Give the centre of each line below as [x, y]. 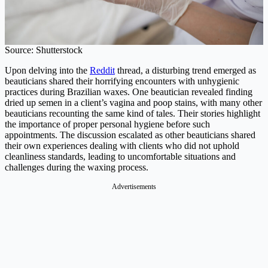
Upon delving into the [47, 71]
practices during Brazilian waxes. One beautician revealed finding [129, 92]
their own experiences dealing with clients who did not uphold [122, 146]
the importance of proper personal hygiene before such [107, 124]
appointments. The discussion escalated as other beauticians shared [130, 135]
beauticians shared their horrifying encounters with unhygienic [122, 81]
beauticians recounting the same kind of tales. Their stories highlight [133, 114]
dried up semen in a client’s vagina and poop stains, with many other [133, 103]
